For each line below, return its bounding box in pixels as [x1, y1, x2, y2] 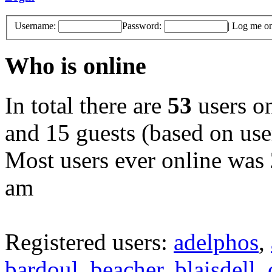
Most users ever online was [5, 146, 270, 173]
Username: [15, 21, 56, 32]
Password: [122, 21, 161, 32]
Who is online [5, 52, 146, 80]
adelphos [174, 228, 259, 255]
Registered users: [5, 228, 174, 255]
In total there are [5, 92, 168, 118]
